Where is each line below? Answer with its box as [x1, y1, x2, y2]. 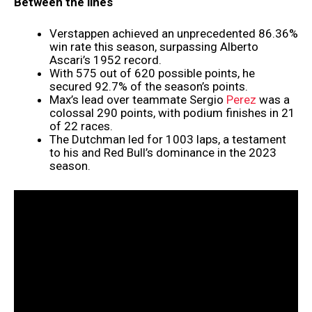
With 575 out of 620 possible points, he [49, 65, 255, 80]
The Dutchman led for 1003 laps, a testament [49, 132, 286, 146]
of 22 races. [49, 118, 113, 133]
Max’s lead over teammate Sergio [49, 92, 226, 107]
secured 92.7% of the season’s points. [49, 79, 248, 93]
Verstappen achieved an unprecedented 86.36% [49, 26, 298, 40]
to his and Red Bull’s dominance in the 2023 [49, 145, 276, 159]
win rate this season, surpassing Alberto [49, 39, 258, 54]
